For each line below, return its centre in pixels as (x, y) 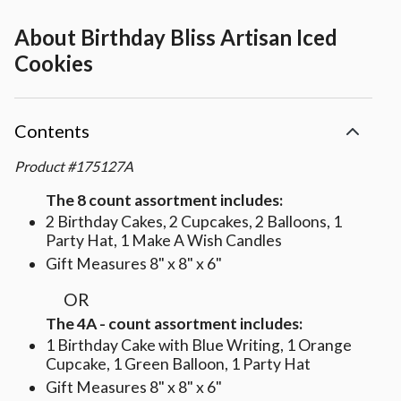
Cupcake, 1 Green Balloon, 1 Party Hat (178, 364)
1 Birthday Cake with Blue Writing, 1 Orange (199, 346)
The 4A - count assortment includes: (174, 324)
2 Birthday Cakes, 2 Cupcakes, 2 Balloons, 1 (194, 222)
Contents (52, 131)
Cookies (54, 64)
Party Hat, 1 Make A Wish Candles (164, 241)
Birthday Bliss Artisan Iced (209, 38)
